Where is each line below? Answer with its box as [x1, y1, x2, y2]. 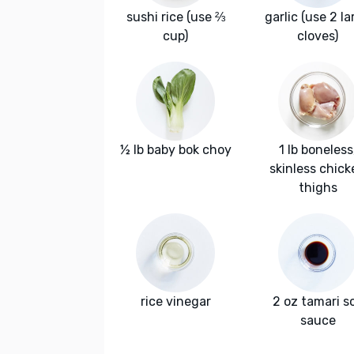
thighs [298, 180, 337, 196]
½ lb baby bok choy [119, 142, 232, 158]
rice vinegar [140, 294, 211, 310]
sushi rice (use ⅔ [126, 9, 225, 25]
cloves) [297, 28, 338, 44]
